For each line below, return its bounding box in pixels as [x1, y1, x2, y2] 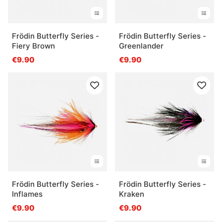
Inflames [12, 189, 43, 199]
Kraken [119, 189, 144, 199]
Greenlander [119, 41, 164, 51]
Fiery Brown [12, 41, 55, 51]
